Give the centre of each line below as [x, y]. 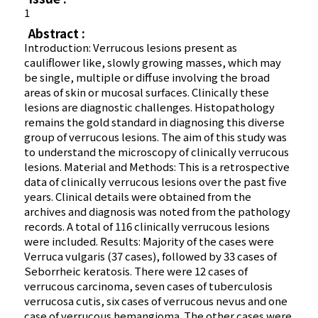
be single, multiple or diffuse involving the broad [147, 77]
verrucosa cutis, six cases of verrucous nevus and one [156, 301]
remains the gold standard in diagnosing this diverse [155, 122]
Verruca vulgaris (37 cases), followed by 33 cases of [151, 256]
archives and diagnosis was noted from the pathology [158, 212]
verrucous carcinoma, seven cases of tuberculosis [149, 286]
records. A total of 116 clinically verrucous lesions [147, 226]
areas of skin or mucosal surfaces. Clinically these [147, 92]
